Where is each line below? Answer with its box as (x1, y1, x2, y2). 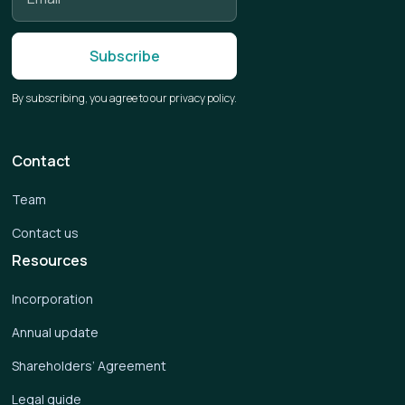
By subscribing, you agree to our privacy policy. (12, 90, 238, 106)
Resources (12, 250, 89, 270)
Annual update (12, 324, 99, 341)
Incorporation (12, 290, 94, 307)
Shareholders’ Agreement (12, 357, 167, 374)
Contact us (12, 224, 80, 241)
